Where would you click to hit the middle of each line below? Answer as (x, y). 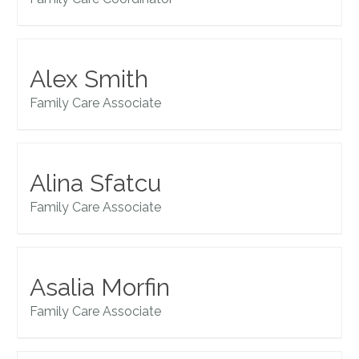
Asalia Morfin (100, 288)
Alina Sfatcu (96, 184)
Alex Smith (89, 79)
